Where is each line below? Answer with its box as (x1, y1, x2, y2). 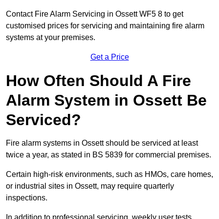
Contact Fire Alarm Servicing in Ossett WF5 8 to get (6, 10, 183, 19)
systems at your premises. (6, 33, 95, 42)
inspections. (6, 194, 47, 202)
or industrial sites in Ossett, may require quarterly (6, 182, 174, 191)
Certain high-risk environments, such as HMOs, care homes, (6, 170, 213, 179)
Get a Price (90, 53, 129, 62)
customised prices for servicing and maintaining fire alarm (6, 22, 204, 30)
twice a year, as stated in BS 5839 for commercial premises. (6, 151, 211, 159)
